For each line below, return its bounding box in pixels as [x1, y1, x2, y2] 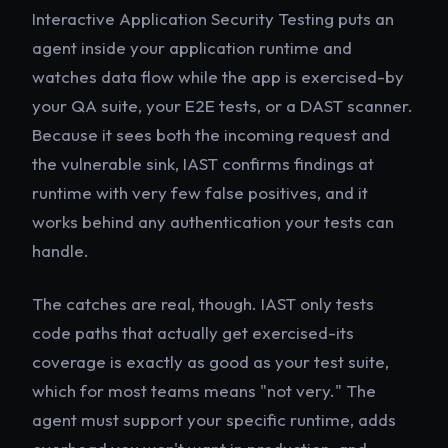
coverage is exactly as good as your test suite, [32, 350, 389, 372]
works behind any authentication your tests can [32, 210, 394, 232]
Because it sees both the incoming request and [32, 123, 390, 145]
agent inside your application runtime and [32, 36, 352, 58]
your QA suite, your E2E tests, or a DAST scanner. [32, 94, 413, 116]
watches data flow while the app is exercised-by [32, 65, 404, 87]
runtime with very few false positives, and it [32, 181, 368, 203]
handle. [32, 239, 89, 261]
